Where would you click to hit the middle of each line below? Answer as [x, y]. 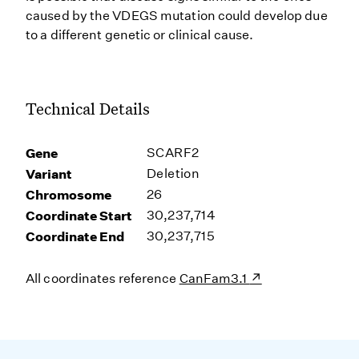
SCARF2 [173, 153]
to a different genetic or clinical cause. [140, 35]
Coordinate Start [79, 216]
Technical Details [88, 108]
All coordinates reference [103, 278]
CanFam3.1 [214, 278]
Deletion [173, 173]
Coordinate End [75, 236]
